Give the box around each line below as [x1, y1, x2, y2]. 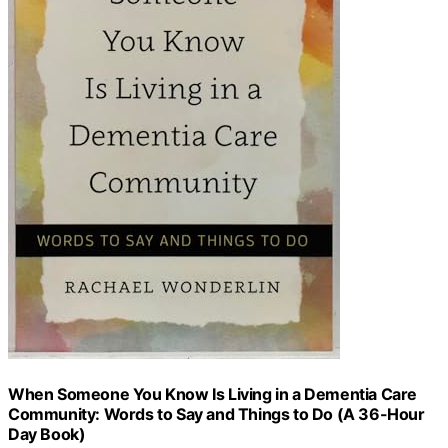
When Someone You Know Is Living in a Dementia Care [8, 383, 418, 404]
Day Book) [8, 423, 86, 444]
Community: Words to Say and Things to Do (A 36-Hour [8, 403, 425, 424]
